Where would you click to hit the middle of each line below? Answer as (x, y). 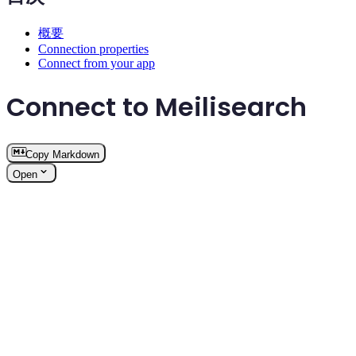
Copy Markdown (62, 155)
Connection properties (93, 49)
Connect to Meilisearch (157, 106)
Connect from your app (97, 64)
